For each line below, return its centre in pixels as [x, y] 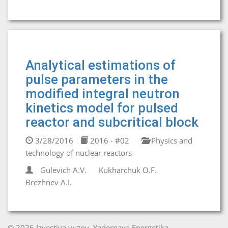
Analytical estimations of [101, 65]
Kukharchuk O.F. [128, 170]
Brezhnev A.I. [49, 182]
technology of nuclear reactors [79, 153]
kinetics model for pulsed [102, 108]
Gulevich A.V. [63, 170]
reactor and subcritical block [112, 122]
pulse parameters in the [97, 79]
